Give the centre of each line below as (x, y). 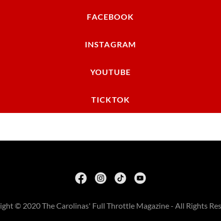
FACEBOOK (110, 16)
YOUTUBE (110, 72)
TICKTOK (110, 99)
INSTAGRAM (110, 44)
